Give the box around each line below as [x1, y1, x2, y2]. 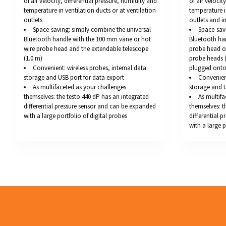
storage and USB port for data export [24, 73, 124, 82]
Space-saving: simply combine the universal [33, 25, 151, 34]
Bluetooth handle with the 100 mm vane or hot [24, 35, 151, 44]
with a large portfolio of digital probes [24, 111, 127, 121]
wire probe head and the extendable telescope [24, 44, 148, 53]
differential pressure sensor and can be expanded [24, 102, 156, 111]
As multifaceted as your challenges [33, 83, 126, 92]
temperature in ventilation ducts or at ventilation [24, 6, 156, 15]
